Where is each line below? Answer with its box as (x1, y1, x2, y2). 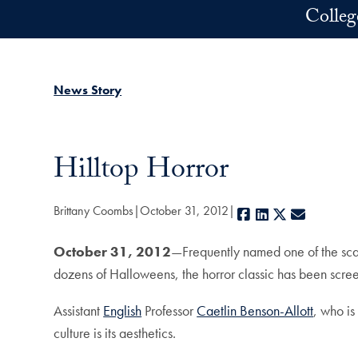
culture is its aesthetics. (54, 324, 177, 343)
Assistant (54, 301, 104, 320)
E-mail (307, 205, 343, 225)
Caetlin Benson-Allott (197, 301, 314, 320)
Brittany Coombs (54, 202, 134, 220)
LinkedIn (271, 205, 316, 225)
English (103, 301, 142, 320)
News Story (54, 82, 122, 98)
